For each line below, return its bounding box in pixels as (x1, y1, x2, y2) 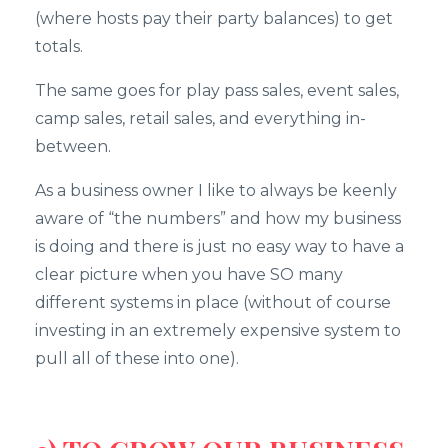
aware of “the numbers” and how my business (35, 208, 401, 228)
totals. (35, 36, 83, 56)
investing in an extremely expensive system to (35, 320, 401, 340)
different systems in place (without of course (35, 292, 391, 312)
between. (35, 136, 111, 156)
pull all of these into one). (35, 348, 239, 368)
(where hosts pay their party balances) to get (35, 8, 393, 28)
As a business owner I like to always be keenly (35, 180, 397, 200)
